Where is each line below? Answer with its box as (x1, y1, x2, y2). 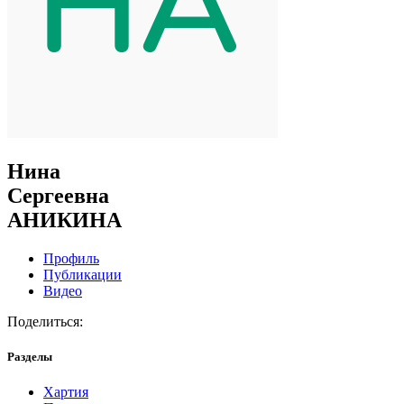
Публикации (43, 266, 122, 282)
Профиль (43, 250, 99, 266)
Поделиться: (7, 313, 83, 329)
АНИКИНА (7, 207, 122, 232)
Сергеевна (7, 183, 109, 207)
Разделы (7, 349, 52, 363)
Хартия (43, 384, 88, 400)
